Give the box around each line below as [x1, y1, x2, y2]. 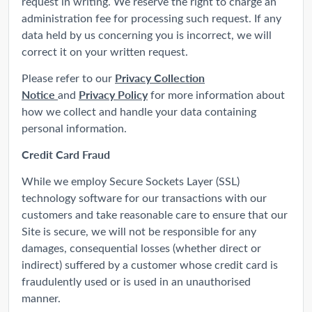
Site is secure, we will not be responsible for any [22, 223, 256, 238]
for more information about [148, 86, 285, 102]
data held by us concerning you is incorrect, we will [22, 26, 272, 42]
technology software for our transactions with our [22, 189, 267, 205]
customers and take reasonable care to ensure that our [22, 206, 288, 221]
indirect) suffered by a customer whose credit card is [22, 256, 278, 272]
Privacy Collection [115, 69, 205, 86]
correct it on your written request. [22, 43, 188, 58]
